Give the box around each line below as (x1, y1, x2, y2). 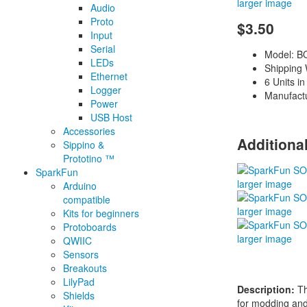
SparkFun (36, 165, 78, 180)
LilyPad (63, 275, 95, 289)
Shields (63, 288, 95, 303)
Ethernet (90, 69, 127, 84)
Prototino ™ (63, 151, 114, 166)
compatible (63, 193, 110, 207)
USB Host (90, 110, 132, 125)
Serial (90, 42, 115, 56)
